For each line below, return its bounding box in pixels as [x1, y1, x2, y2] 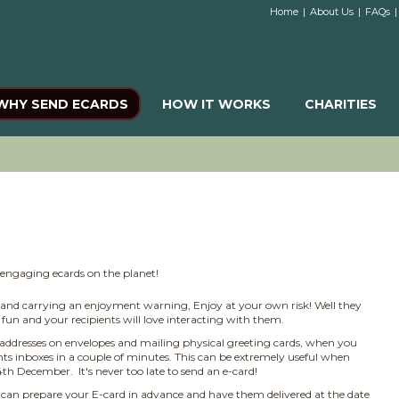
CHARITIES [305, 96, 377, 112]
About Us [310, 5, 354, 18]
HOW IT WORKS [162, 96, 271, 112]
